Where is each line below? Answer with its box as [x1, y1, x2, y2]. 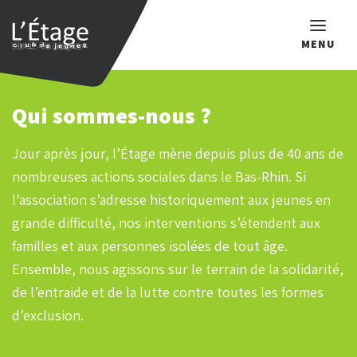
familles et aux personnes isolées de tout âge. [12, 237, 288, 255]
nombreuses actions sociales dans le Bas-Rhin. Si [12, 167, 306, 186]
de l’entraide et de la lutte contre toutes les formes [12, 283, 324, 301]
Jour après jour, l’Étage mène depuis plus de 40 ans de [12, 144, 343, 163]
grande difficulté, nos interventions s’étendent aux [12, 214, 320, 232]
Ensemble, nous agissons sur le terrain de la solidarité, [12, 260, 343, 278]
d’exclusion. [12, 306, 84, 324]
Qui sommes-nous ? [12, 100, 211, 130]
